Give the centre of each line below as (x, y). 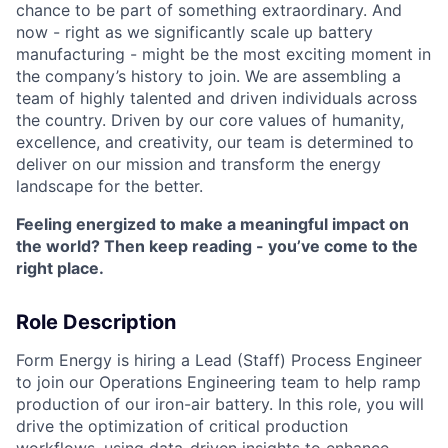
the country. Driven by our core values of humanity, (210, 120)
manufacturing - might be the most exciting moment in (223, 54)
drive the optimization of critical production (182, 426)
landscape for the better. (109, 186)
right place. (60, 268)
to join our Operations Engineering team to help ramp (218, 382)
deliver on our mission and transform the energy (198, 164)
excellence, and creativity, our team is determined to (215, 142)
